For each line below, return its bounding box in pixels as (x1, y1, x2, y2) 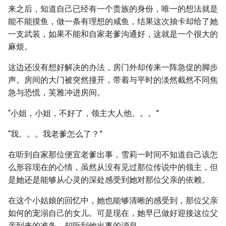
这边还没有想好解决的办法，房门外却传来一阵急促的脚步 (8, 63, 218, 72)
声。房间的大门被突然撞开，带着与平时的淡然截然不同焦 (8, 75, 218, 85)
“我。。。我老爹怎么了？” (8, 129, 102, 139)
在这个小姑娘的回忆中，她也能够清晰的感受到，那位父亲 (8, 196, 218, 205)
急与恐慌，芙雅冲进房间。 (8, 88, 105, 97)
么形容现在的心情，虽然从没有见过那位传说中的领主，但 (8, 162, 218, 172)
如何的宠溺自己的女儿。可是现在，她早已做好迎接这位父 (8, 208, 218, 218)
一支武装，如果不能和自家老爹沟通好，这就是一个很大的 (8, 29, 218, 39)
